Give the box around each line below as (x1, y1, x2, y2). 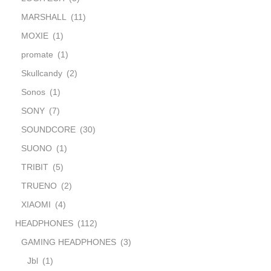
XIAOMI (21, 199, 51, 209)
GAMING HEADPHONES (21, 237, 116, 247)
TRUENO (21, 180, 57, 191)
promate (21, 49, 53, 59)
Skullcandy (21, 68, 62, 78)
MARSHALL (21, 11, 67, 22)
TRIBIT (21, 162, 48, 172)
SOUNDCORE (21, 124, 76, 134)
